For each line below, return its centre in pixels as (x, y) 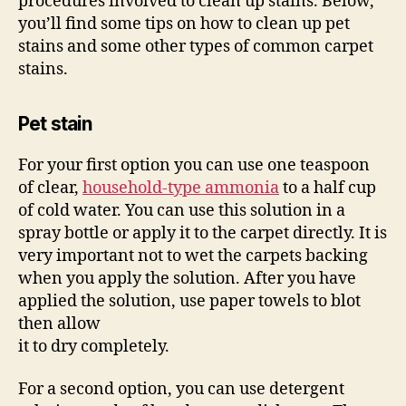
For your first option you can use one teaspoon (194, 165)
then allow (59, 324)
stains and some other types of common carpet (196, 46)
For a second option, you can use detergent (181, 389)
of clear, (50, 188)
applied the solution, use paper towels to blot (189, 301)
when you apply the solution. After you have (187, 278)
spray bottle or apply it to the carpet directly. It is (203, 233)
